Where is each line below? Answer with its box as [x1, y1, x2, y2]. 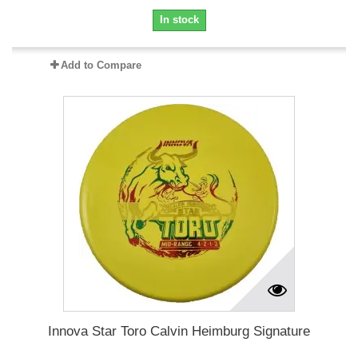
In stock [159, 13, 199, 26]
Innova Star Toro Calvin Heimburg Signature [48, 323, 310, 339]
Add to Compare [60, 58, 141, 71]
